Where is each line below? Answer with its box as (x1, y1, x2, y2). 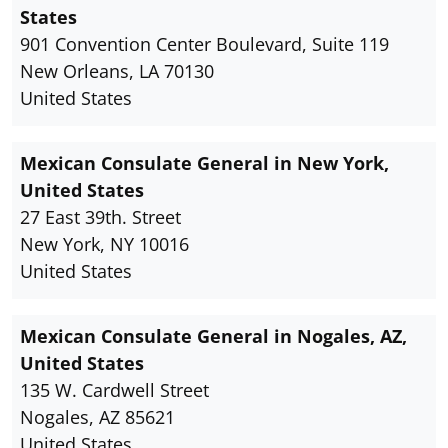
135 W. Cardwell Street (20, 378, 209, 403)
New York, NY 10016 (20, 232, 189, 257)
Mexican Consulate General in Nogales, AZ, (20, 324, 407, 349)
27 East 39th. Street (20, 205, 181, 230)
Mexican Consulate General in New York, (20, 151, 389, 176)
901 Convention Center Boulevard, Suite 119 (20, 32, 389, 57)
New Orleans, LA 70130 (20, 59, 214, 84)
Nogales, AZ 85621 (20, 405, 175, 430)
